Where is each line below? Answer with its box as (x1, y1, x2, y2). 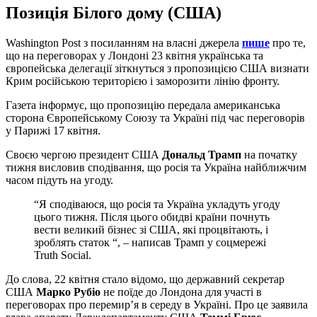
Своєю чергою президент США (6, 148, 162, 161)
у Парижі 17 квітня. (6, 124, 100, 137)
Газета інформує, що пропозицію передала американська (6, 98, 280, 111)
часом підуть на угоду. (6, 173, 113, 186)
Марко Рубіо (36, 285, 100, 298)
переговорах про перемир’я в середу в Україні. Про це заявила (6, 298, 308, 311)
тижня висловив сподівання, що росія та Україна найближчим (6, 161, 306, 173)
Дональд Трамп (162, 148, 244, 161)
